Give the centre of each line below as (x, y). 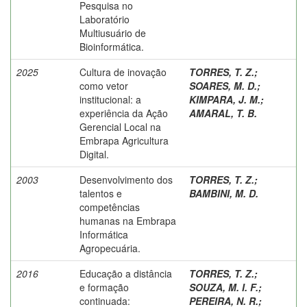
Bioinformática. (112, 46)
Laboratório (105, 19)
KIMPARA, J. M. (225, 99)
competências (110, 207)
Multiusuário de (113, 33)
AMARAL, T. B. (223, 113)
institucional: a (110, 99)
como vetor (104, 85)
